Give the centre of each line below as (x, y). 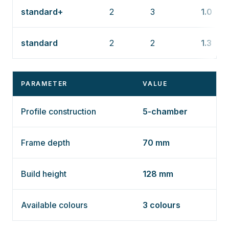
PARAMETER (44, 84)
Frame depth (45, 143)
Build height (44, 174)
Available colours (54, 205)
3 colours (162, 205)
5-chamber (165, 111)
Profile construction (59, 111)
